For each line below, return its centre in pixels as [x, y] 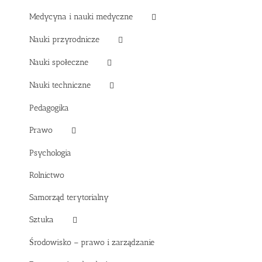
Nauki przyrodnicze [64, 39]
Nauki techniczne [60, 85]
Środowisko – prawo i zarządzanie [92, 242]
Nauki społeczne [59, 62]
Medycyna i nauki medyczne [81, 16]
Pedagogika [49, 108]
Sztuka [42, 219]
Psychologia [50, 153]
